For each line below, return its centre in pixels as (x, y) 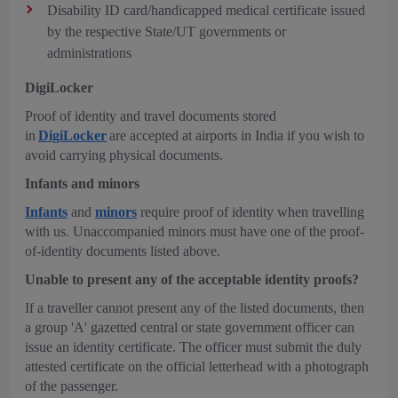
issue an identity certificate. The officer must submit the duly (193, 347)
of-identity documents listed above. (123, 251)
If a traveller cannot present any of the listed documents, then (195, 308)
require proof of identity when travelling (251, 212)
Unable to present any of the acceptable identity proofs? (192, 279)
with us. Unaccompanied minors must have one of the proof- (195, 231)
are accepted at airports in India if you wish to (235, 135)
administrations (89, 53)
